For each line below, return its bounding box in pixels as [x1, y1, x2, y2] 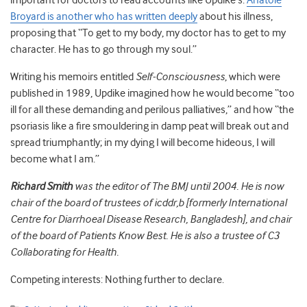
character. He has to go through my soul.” [10, 43, 197, 56]
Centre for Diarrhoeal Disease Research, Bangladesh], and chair [10, 213, 291, 226]
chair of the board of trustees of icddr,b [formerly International [10, 197, 286, 210]
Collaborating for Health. [10, 246, 119, 259]
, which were [225, 71, 280, 84]
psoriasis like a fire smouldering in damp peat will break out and [10, 120, 288, 133]
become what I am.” [10, 153, 99, 166]
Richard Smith [10, 180, 73, 193]
